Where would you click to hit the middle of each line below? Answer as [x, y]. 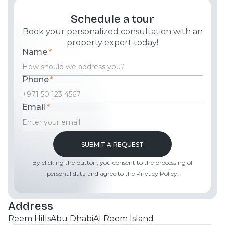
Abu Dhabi [72, 219]
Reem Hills [29, 219]
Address [31, 206]
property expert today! [113, 42]
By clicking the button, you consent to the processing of [113, 162]
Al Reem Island [124, 219]
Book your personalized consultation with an [113, 31]
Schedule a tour [113, 19]
